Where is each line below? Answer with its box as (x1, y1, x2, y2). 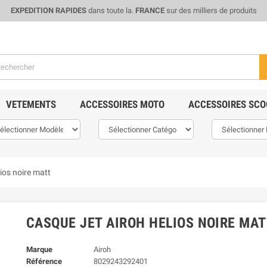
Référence (26, 257, 62, 266)
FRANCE (135, 6, 164, 15)
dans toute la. (86, 6, 135, 15)
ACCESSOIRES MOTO (79, 98, 164, 110)
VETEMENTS (5, 98, 56, 110)
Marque (26, 245, 52, 254)
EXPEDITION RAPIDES (10, 6, 86, 15)
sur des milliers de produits (164, 6, 257, 15)
